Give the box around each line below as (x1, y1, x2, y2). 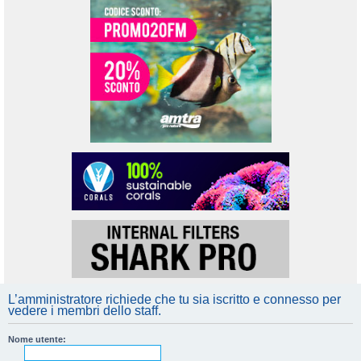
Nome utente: (8, 334, 66, 344)
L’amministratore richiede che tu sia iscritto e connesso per (8, 292, 341, 306)
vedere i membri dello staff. (8, 303, 161, 317)
